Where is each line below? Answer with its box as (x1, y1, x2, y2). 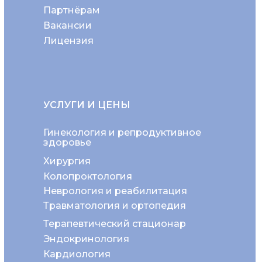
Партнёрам (43, 5, 100, 16)
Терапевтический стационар (43, 218, 186, 230)
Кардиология (43, 248, 111, 260)
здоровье (43, 137, 91, 149)
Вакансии (43, 19, 92, 31)
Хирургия (43, 155, 91, 167)
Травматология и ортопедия (43, 200, 186, 212)
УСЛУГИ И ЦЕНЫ (43, 99, 130, 111)
